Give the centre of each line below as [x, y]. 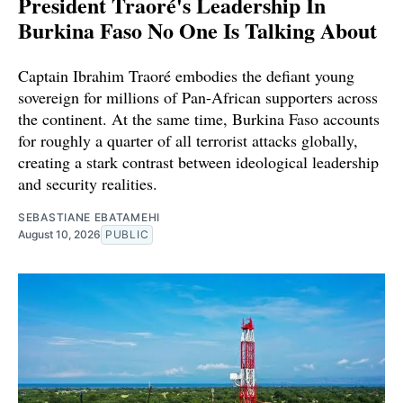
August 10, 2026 [59, 235]
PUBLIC [127, 235]
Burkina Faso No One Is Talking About [197, 31]
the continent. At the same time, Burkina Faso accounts [199, 119]
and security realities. [88, 184]
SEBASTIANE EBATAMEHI [89, 218]
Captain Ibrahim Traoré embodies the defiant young [186, 76]
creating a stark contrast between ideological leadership [198, 162]
